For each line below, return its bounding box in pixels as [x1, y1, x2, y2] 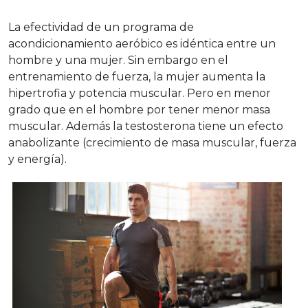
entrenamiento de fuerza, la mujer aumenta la [8, 70, 265, 84]
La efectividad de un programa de [8, 21, 194, 34]
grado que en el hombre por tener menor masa [8, 103, 270, 117]
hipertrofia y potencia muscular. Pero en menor [8, 87, 271, 100]
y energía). [8, 153, 67, 166]
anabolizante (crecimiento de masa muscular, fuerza [8, 136, 296, 150]
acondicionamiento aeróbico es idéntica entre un [8, 37, 276, 51]
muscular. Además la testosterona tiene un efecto [8, 120, 283, 133]
